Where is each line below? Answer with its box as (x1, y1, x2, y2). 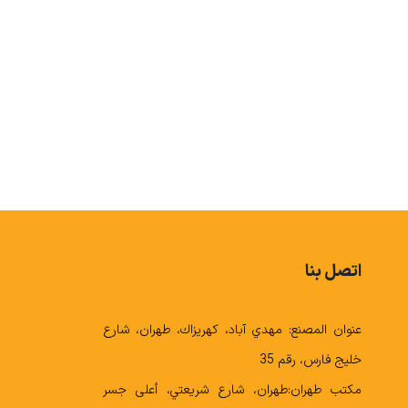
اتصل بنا (305, 259, 362, 284)
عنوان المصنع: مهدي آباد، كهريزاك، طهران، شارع (102, 320, 362, 340)
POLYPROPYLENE (208, 138, 324, 160)
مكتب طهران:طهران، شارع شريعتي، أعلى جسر (102, 380, 362, 400)
